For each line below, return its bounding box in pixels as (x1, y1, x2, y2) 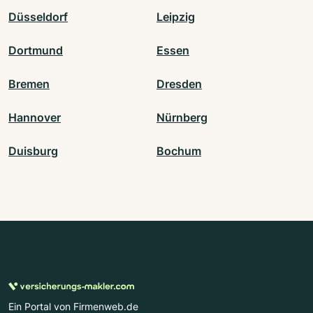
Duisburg (8, 144, 58, 159)
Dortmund (8, 43, 63, 58)
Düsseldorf (8, 10, 68, 24)
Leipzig (156, 10, 195, 24)
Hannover (8, 110, 61, 125)
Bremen (8, 77, 50, 92)
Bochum (156, 144, 201, 159)
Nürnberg (156, 110, 208, 125)
